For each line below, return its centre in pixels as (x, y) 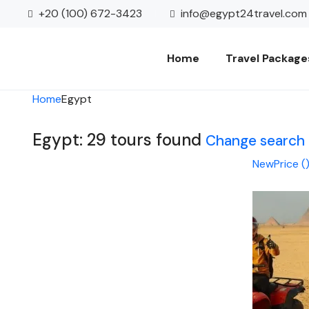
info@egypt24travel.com (244, 13)
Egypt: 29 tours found (119, 140)
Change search (255, 141)
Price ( (289, 164)
